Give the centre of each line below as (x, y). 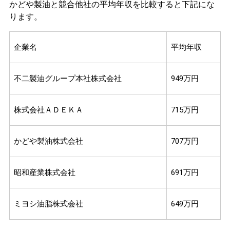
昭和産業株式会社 (44, 173)
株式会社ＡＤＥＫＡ (48, 110)
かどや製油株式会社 (48, 141)
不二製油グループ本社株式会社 (68, 79)
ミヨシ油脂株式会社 (48, 204)
